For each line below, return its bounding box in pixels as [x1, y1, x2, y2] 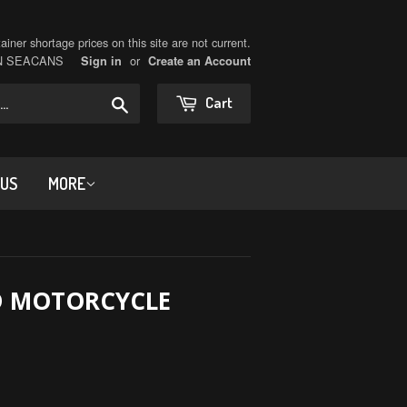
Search [127, 93, 171, 112]
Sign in [81, 53, 122, 69]
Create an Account [148, 53, 251, 69]
